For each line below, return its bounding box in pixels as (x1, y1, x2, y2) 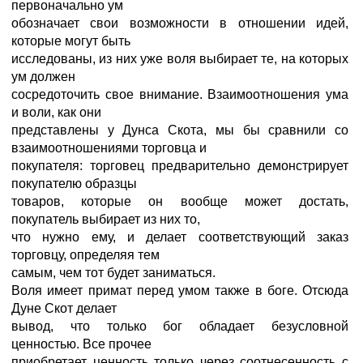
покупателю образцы (11, 177, 137, 190)
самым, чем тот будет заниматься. (11, 266, 216, 280)
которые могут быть (11, 34, 130, 48)
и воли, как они (11, 105, 101, 119)
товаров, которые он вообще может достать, (11, 194, 348, 208)
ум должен (11, 70, 75, 83)
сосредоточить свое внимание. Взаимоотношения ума (11, 88, 348, 101)
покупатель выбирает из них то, (11, 212, 200, 226)
